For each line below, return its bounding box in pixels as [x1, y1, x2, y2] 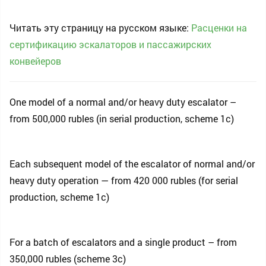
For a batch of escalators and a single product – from [9, 236, 237, 248]
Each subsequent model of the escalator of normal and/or [9, 157, 255, 170]
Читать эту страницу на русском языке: [9, 21, 191, 34]
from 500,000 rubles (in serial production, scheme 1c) [9, 112, 234, 125]
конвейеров [9, 55, 61, 67]
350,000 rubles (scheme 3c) [9, 252, 126, 265]
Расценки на [191, 21, 247, 34]
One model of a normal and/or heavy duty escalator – [9, 96, 236, 108]
